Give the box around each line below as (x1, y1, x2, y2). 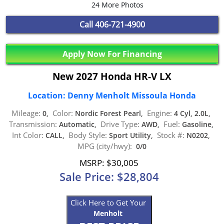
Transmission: (8, 118, 57, 129)
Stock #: (157, 129, 184, 140)
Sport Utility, (107, 130, 157, 140)
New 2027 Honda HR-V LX (52, 69, 171, 83)
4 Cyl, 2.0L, (172, 108, 212, 118)
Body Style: (68, 129, 107, 140)
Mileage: (11, 107, 40, 118)
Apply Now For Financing (62, 48, 162, 59)
